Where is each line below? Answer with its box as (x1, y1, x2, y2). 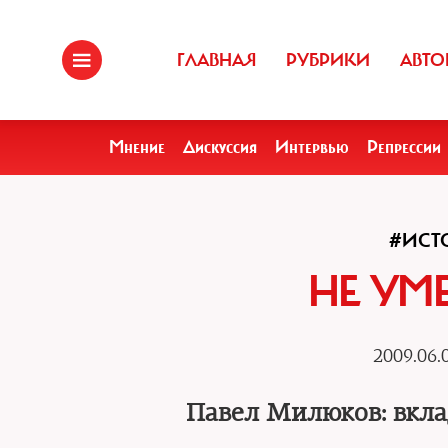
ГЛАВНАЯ (177, 49, 256, 71)
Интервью (275, 136, 349, 158)
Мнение (109, 136, 165, 158)
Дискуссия (183, 136, 257, 158)
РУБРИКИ (286, 49, 370, 71)
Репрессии (367, 136, 441, 158)
